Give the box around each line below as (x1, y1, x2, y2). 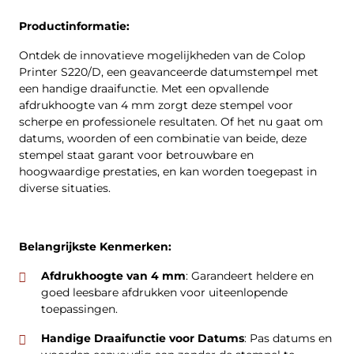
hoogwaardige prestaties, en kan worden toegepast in (19, 164, 317, 179)
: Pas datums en (244, 330, 332, 345)
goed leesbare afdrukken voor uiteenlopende (41, 285, 288, 299)
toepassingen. (41, 302, 118, 316)
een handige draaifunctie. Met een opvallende (19, 81, 269, 96)
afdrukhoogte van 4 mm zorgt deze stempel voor (19, 98, 293, 112)
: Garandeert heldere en (186, 269, 314, 283)
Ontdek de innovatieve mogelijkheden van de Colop (19, 48, 305, 62)
